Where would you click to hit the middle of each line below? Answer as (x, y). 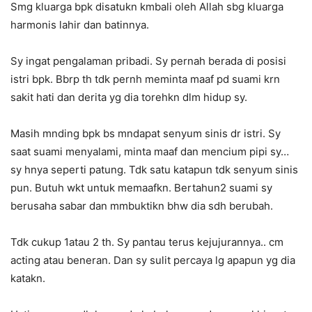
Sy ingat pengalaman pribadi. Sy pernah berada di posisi (148, 61)
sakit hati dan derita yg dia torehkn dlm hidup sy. (129, 97)
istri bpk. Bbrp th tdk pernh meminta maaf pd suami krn (145, 79)
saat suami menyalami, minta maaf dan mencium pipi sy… (150, 152)
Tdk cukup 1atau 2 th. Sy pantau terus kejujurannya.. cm (147, 242)
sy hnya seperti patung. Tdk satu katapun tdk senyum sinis (154, 170)
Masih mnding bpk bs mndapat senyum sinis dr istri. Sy (146, 134)
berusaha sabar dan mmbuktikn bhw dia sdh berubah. (142, 206)
